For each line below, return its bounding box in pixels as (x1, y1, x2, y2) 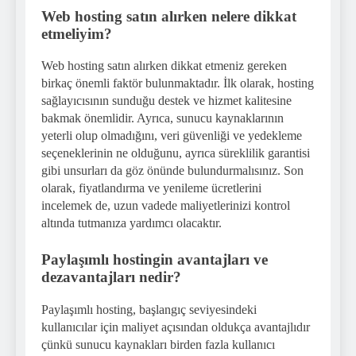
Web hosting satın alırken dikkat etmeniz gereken (41, 59, 287, 73)
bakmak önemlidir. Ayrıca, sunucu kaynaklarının (41, 111, 284, 126)
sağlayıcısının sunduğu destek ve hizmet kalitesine (41, 94, 292, 108)
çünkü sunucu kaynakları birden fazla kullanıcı (41, 338, 275, 352)
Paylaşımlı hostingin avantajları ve (41, 251, 268, 269)
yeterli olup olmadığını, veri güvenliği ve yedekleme (41, 129, 302, 143)
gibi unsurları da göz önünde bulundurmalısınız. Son (41, 164, 304, 178)
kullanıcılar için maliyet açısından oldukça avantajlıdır (41, 320, 310, 335)
